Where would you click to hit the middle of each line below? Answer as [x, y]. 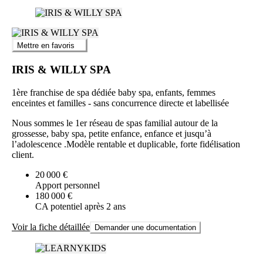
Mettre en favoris [46, 46]
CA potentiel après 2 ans [80, 206]
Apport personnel [68, 185]
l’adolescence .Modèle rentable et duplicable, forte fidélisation [126, 144]
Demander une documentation [145, 227]
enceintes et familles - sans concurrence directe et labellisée [120, 103]
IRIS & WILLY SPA [61, 69]
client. [23, 154]
